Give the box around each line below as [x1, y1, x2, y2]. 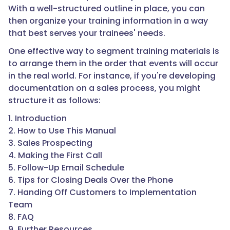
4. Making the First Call [8, 149, 102, 162]
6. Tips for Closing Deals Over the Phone [8, 174, 173, 186]
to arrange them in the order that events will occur [8, 57, 218, 70]
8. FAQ [8, 211, 34, 223]
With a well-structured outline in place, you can [8, 3, 205, 15]
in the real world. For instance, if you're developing [8, 70, 216, 82]
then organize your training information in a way [8, 15, 208, 27]
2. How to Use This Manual [8, 125, 116, 137]
